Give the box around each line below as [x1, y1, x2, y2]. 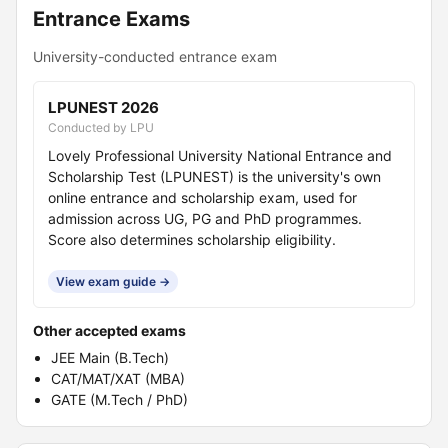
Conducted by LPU [48, 120, 154, 135]
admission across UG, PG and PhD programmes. [48, 210, 362, 227]
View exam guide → [56, 274, 170, 289]
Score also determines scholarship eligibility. [48, 231, 336, 248]
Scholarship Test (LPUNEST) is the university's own [48, 168, 381, 185]
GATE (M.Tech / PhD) [51, 391, 188, 408]
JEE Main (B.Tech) [51, 349, 169, 366]
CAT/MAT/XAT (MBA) [51, 370, 185, 387]
